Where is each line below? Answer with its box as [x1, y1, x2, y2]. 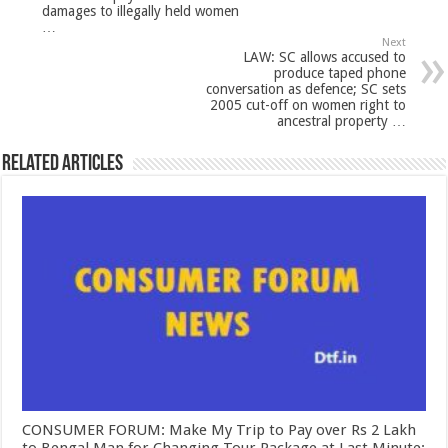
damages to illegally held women [42, 3, 240, 20]
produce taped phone [273, 65, 406, 82]
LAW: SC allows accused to [242, 49, 406, 66]
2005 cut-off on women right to [209, 97, 406, 114]
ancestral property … [276, 113, 406, 130]
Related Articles [2, 153, 124, 177]
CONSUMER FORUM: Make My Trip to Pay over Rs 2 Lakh [22, 421, 417, 440]
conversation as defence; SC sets [205, 81, 406, 98]
